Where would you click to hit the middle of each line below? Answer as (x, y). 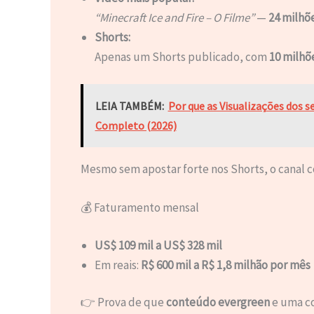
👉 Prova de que (123, 302)
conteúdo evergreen (218, 302)
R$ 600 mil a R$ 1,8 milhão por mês (225, 265)
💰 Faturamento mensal (139, 208)
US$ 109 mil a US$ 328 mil (158, 245)
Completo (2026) (136, 126)
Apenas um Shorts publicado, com (182, 56)
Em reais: (117, 265)
